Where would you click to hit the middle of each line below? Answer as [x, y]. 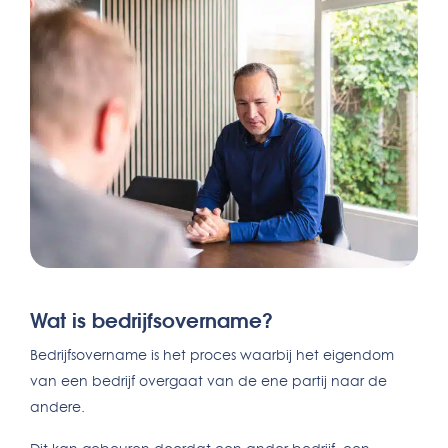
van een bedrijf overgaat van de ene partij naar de [208, 381]
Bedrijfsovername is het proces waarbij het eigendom [212, 355]
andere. [57, 407]
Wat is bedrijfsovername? [151, 320]
